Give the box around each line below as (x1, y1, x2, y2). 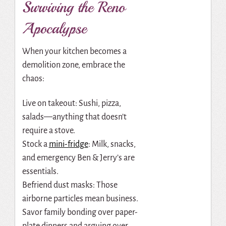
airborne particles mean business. (22, 194, 138, 203)
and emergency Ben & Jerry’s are (22, 153, 135, 162)
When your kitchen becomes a (22, 46, 127, 56)
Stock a (22, 139, 49, 149)
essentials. (22, 166, 59, 176)
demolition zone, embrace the (22, 60, 125, 70)
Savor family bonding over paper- (22, 207, 138, 217)
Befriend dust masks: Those (22, 180, 118, 190)
